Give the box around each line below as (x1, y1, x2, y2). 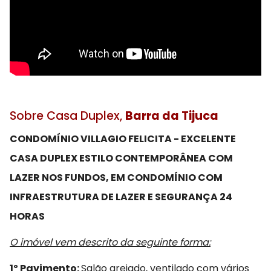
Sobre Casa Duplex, (10, 107, 125, 124)
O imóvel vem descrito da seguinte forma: (10, 235, 211, 250)
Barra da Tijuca (125, 107, 218, 124)
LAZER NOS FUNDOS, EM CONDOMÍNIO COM (10, 170, 223, 184)
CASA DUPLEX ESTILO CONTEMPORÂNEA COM (10, 151, 233, 165)
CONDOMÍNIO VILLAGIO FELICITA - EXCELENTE (10, 131, 236, 146)
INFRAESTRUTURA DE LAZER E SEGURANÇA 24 (10, 189, 232, 204)
